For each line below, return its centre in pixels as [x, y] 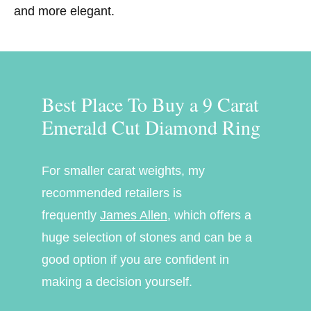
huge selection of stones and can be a [147, 237]
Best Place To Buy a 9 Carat [150, 104]
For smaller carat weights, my [123, 170]
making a [67, 281]
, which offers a [209, 215]
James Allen [134, 215]
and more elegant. [64, 11]
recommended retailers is [112, 193]
